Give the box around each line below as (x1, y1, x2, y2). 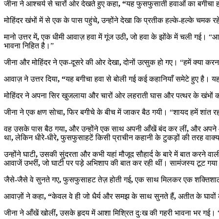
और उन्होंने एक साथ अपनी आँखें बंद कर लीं (69, 124, 187, 133)
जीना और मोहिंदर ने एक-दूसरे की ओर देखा (4, 58, 119, 66)
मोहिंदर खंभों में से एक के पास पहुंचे (4, 16, 97, 24)
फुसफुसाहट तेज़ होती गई (63, 175, 131, 184)
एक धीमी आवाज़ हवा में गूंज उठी (41, 32, 126, 41)
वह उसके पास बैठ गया (4, 124, 65, 133)
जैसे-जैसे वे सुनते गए (4, 175, 59, 184)
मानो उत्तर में (4, 32, 37, 41)
